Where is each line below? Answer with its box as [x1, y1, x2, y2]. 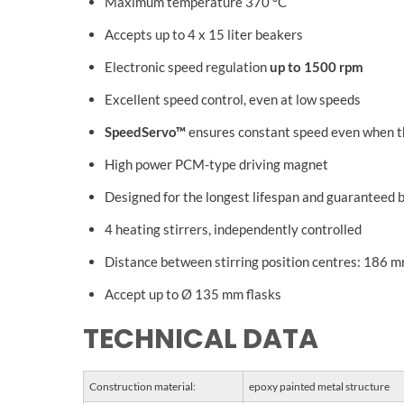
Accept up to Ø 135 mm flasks [105, 286, 281, 303]
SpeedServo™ [105, 124, 186, 141]
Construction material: [89, 379, 196, 393]
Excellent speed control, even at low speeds [105, 91, 361, 108]
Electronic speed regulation [105, 59, 270, 76]
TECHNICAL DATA [83, 320, 318, 359]
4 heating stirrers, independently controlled [105, 221, 362, 238]
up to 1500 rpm [270, 59, 363, 76]
